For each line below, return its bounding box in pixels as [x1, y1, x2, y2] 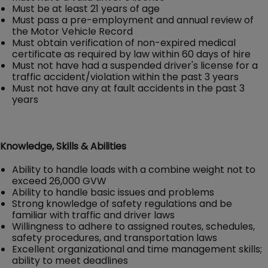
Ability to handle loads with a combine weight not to [12, 162, 255, 176]
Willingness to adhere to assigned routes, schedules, [12, 219, 255, 233]
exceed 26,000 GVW [12, 173, 106, 188]
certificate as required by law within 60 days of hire [12, 47, 251, 61]
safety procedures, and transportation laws [12, 230, 217, 245]
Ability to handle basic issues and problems [12, 185, 214, 199]
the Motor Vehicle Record [12, 24, 133, 38]
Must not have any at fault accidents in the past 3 [12, 81, 245, 95]
